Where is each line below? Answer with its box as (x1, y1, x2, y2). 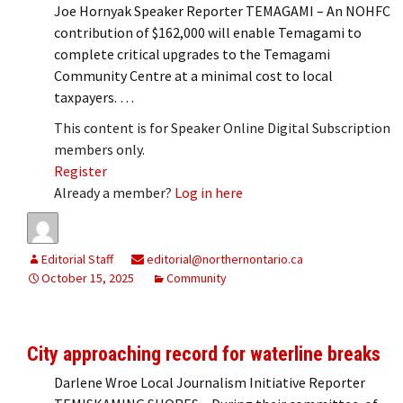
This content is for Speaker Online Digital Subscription (54, 118, 390, 137)
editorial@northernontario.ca (144, 250, 303, 267)
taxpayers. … (54, 87, 134, 106)
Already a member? (54, 183, 175, 201)
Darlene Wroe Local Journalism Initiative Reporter (54, 372, 365, 391)
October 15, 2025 (41, 269, 134, 286)
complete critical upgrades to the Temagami (54, 44, 330, 63)
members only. (54, 139, 145, 158)
